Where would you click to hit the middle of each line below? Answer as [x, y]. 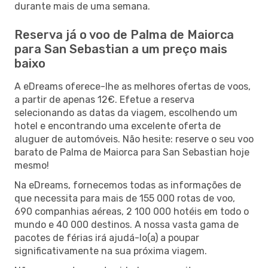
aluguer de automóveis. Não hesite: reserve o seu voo [134, 139]
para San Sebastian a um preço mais [121, 49]
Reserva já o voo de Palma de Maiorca [124, 34]
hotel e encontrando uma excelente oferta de [118, 126]
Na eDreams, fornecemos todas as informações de [128, 185]
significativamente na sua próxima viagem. [111, 251]
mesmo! [32, 165]
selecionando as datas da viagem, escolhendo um [126, 112]
